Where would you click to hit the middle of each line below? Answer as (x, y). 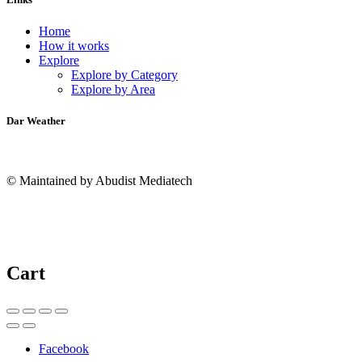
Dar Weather (36, 121)
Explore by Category (124, 75)
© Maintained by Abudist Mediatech (99, 180)
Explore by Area (113, 90)
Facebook (64, 349)
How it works (74, 46)
